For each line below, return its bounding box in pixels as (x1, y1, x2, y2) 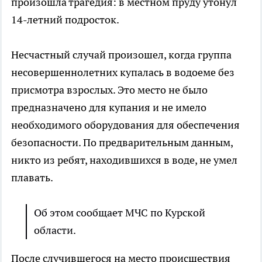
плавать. (11, 171, 53, 185)
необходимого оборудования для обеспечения (11, 118, 240, 132)
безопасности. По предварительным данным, (11, 136, 233, 150)
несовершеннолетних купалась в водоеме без (11, 65, 235, 80)
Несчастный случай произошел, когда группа (11, 48, 232, 62)
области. (34, 223, 76, 237)
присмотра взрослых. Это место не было (11, 83, 208, 97)
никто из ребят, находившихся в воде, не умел (11, 153, 237, 167)
